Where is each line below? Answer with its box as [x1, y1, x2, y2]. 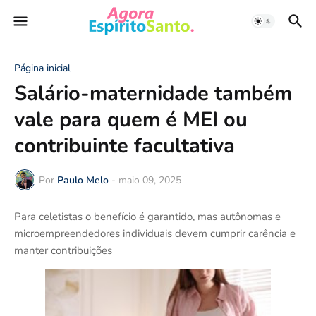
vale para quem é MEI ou [14, 106, 248, 133]
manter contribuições [14, 243, 112, 257]
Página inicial [14, 61, 71, 75]
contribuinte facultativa [14, 132, 235, 159]
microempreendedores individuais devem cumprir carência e [14, 226, 296, 241]
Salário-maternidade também [14, 80, 292, 107]
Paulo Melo [57, 173, 109, 187]
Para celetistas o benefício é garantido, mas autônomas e [14, 209, 281, 224]
